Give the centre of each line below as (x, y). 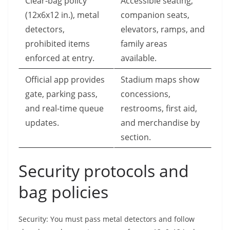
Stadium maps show (160, 80)
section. (136, 137)
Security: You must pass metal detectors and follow (107, 219)
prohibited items (57, 44)
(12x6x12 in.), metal (62, 15)
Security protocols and (104, 171)
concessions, (146, 94)
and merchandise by (160, 123)
